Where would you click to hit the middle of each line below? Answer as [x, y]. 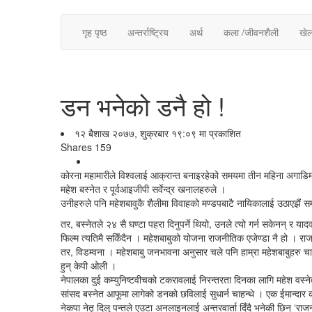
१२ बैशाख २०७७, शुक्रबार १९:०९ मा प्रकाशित [158, 133]
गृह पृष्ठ [94, 32]
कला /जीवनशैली [251, 32]
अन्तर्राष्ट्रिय [148, 32]
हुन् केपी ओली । [88, 265]
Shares [76, 147]
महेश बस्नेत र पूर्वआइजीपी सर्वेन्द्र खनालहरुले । [143, 189]
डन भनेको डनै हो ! [143, 106]
